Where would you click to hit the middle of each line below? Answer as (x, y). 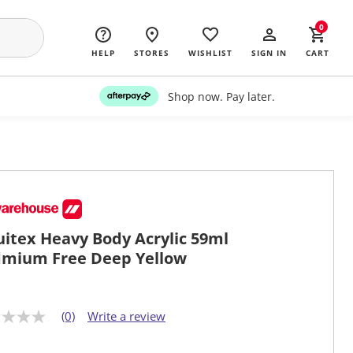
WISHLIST (210, 53)
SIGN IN (269, 53)
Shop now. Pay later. (221, 96)
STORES (152, 53)
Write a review (126, 316)
